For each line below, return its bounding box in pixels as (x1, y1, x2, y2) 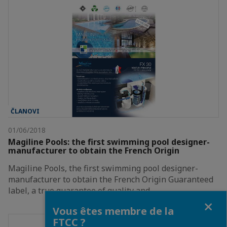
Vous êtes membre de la (53, 204, 174, 218)
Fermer (45, 195, 69, 205)
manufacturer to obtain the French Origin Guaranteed (8, 174, 213, 185)
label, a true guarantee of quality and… (8, 185, 156, 197)
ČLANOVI (11, 107, 40, 116)
